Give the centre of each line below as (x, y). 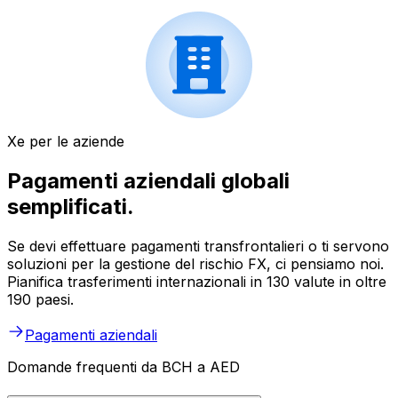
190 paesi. (40, 300)
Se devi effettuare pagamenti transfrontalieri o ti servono (198, 247)
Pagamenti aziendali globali (148, 181)
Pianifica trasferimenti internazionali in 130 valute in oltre (197, 282)
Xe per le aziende (66, 142)
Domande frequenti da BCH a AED (123, 367)
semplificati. (71, 207)
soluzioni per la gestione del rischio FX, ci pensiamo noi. (195, 264)
